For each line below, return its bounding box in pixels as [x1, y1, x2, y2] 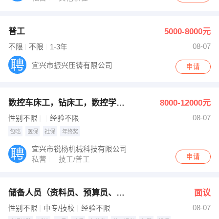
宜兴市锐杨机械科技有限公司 [32, 145, 128, 153]
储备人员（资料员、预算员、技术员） [116, 188, 125, 198]
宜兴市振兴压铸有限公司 [32, 62, 113, 70]
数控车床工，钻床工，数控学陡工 [116, 98, 125, 108]
